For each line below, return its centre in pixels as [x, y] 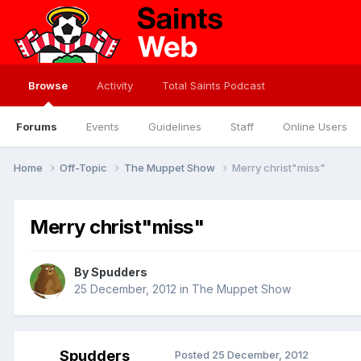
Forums [37, 127]
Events [103, 127]
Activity [115, 85]
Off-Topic [85, 167]
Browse [48, 85]
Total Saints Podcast [214, 85]
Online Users [315, 127]
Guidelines [175, 127]
